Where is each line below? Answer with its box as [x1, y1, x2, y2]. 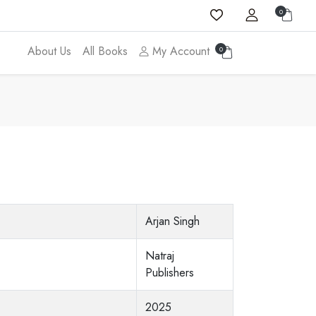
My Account [149, 43, 209, 59]
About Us [28, 43, 71, 59]
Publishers [145, 265, 194, 281]
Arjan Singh [145, 213, 200, 229]
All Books [83, 43, 128, 59]
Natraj [145, 248, 174, 264]
